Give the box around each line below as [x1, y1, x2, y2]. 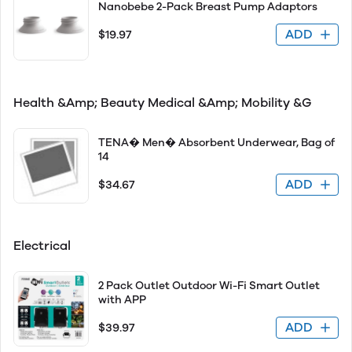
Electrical [13, 238, 74, 253]
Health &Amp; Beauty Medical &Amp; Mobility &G [13, 95, 315, 110]
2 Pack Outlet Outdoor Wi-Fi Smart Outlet [98, 279, 320, 292]
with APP [98, 293, 146, 306]
